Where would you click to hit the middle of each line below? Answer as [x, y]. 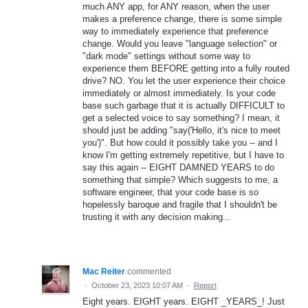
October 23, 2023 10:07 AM [137, 285]
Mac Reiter [104, 271]
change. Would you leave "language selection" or [180, 43]
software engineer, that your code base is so [170, 192]
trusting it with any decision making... [157, 217]
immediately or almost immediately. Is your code [179, 93]
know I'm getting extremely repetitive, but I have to [183, 155]
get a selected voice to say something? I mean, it [181, 118]
